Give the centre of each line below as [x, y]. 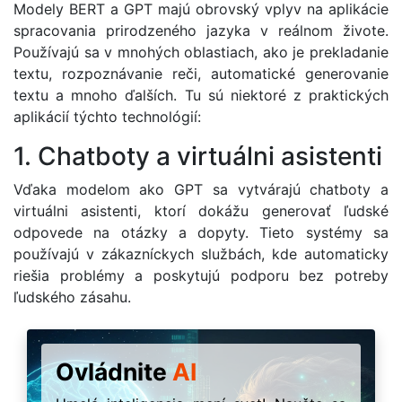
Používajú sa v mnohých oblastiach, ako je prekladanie [201, 52]
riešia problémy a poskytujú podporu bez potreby [201, 275]
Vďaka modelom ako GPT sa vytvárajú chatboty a [201, 189]
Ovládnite [114, 371]
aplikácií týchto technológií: [107, 116]
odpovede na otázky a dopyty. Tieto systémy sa [201, 232]
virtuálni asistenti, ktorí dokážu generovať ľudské [201, 210]
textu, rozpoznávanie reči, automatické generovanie [201, 73]
